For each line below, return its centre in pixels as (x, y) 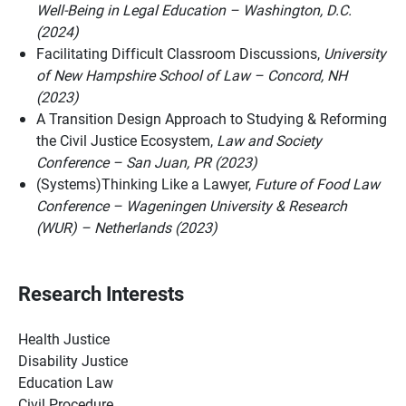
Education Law (66, 382)
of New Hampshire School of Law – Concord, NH (192, 75)
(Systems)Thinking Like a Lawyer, (145, 184)
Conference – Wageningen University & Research (192, 205)
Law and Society (269, 140)
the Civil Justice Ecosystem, (126, 140)
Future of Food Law (317, 184)
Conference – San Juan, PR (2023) (147, 162)
